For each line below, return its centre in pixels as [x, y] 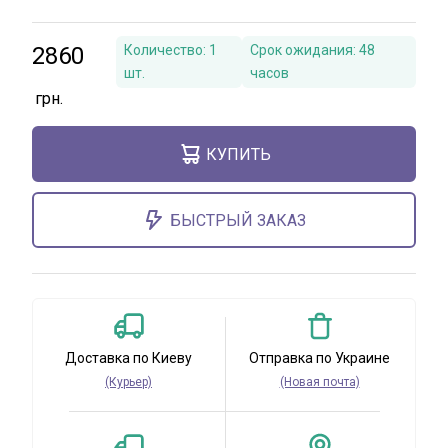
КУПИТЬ [238, 154]
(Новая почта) [319, 382]
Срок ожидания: [305, 50]
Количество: [166, 50]
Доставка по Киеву [128, 358]
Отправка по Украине [319, 358]
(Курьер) [128, 382]
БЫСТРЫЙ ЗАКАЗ [238, 220]
